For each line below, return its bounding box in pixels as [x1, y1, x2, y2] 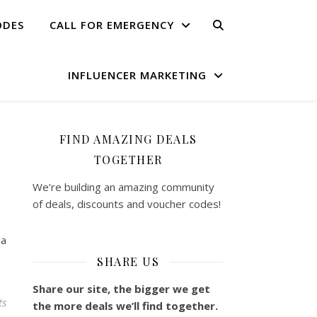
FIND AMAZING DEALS [59, 132, 197, 146]
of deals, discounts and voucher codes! [33, 197, 221, 211]
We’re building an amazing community [33, 180, 214, 194]
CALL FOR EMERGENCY [50, 18, 174, 32]
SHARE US [97, 254, 159, 269]
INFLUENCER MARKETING [68, 68, 207, 82]
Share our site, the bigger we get [33, 282, 210, 296]
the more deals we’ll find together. [33, 299, 218, 313]
